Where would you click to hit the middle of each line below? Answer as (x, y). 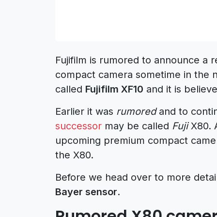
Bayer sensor (86, 192)
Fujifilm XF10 (114, 89)
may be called (137, 126)
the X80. (74, 155)
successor (78, 126)
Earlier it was (86, 111)
